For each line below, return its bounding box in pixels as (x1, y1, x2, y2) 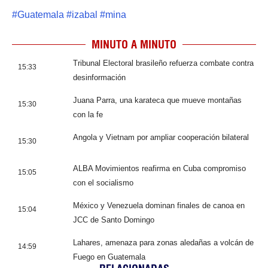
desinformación (73, 72, 126, 82)
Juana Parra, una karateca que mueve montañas (73, 95, 242, 105)
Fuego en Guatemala (73, 252, 145, 261)
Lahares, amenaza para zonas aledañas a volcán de (73, 237, 254, 247)
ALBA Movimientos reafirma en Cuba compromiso (73, 163, 246, 173)
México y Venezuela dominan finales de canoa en (73, 200, 245, 210)
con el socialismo (73, 178, 133, 187)
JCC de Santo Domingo (73, 215, 154, 224)
